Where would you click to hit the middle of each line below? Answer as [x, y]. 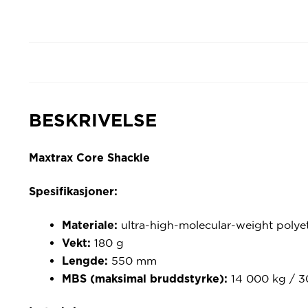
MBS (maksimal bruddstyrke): [145, 279]
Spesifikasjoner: [73, 192]
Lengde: [85, 261]
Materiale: [90, 225]
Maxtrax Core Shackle [89, 158]
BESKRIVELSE [93, 121]
